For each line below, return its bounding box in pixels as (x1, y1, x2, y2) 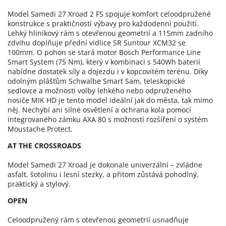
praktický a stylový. (8, 179, 71, 189)
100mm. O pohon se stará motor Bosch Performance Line (8, 47, 201, 57)
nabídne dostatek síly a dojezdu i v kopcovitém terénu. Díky (8, 66, 208, 76)
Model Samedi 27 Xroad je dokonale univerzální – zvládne (8, 159, 202, 169)
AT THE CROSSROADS (8, 140, 81, 150)
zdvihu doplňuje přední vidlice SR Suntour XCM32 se (8, 37, 186, 47)
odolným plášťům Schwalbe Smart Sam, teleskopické (8, 76, 185, 86)
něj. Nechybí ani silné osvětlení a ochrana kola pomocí (8, 104, 191, 115)
